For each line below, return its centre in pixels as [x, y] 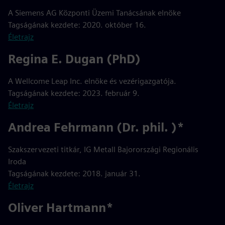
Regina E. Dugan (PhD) [74, 59]
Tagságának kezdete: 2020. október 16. [77, 25]
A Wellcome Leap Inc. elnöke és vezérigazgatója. [92, 81]
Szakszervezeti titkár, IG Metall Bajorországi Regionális [103, 149]
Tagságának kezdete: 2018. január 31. [74, 174]
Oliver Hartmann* [61, 208]
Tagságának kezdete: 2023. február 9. [74, 93]
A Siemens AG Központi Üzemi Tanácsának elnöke [94, 13]
